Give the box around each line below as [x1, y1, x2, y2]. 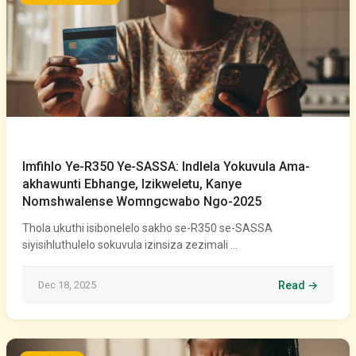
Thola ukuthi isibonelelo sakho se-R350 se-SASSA [22, 222, 273, 234]
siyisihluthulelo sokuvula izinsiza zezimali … [22, 238, 238, 251]
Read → [278, 279, 318, 292]
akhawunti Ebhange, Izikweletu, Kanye [22, 176, 242, 192]
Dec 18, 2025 [38, 279, 96, 291]
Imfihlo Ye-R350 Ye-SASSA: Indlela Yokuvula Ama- [22, 159, 310, 174]
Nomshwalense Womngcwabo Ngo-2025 [22, 194, 261, 209]
